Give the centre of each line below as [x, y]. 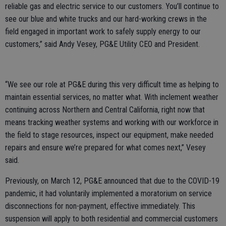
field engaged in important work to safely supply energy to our [103, 32]
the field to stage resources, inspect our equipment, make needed [109, 135]
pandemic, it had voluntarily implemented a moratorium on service [108, 193]
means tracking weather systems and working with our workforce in [112, 122]
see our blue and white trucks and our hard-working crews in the [106, 19]
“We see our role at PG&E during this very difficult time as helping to [112, 84]
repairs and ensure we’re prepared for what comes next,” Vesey [105, 148]
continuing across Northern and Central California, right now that [105, 110]
